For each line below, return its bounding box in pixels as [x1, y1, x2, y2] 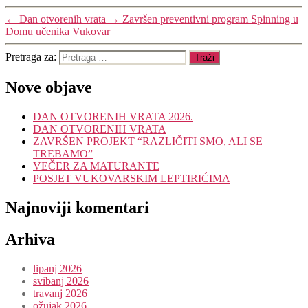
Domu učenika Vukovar [5, 25, 110, 37]
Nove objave [5, 78, 92, 96]
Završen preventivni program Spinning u [122, 12, 298, 25]
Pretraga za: [5, 50, 59, 63]
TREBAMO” [33, 147, 93, 159]
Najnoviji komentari [5, 198, 149, 217]
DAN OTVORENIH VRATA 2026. [33, 110, 193, 122]
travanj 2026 [33, 287, 87, 300]
